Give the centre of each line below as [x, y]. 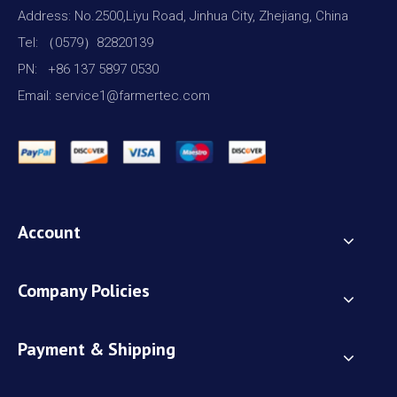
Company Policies [84, 290]
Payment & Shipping [97, 349]
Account [49, 232]
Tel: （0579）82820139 [86, 42]
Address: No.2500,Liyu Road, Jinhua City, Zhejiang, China [183, 16]
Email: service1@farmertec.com [114, 95]
